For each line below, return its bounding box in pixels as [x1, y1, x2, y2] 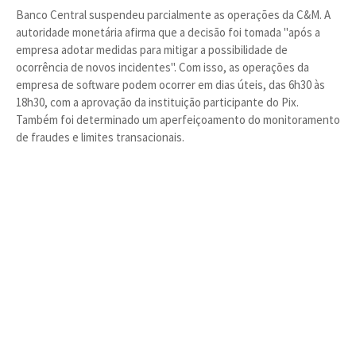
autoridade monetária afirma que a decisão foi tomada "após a [16, 25, 320, 40]
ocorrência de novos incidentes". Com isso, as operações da [16, 60, 309, 75]
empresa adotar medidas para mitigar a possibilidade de [16, 42, 288, 57]
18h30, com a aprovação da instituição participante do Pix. [16, 95, 299, 110]
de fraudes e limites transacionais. [16, 130, 184, 145]
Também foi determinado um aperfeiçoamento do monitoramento [16, 112, 340, 127]
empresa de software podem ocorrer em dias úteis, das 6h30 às [16, 77, 325, 92]
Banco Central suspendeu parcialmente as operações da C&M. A [16, 7, 331, 22]
